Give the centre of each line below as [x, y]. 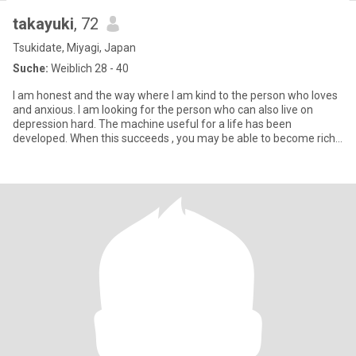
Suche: [31, 68]
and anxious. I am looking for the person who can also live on [163, 110]
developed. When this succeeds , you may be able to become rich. [175, 138]
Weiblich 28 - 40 [89, 68]
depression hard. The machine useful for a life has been [152, 124]
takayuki [43, 24]
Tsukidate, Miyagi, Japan [74, 48]
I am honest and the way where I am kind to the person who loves [175, 95]
